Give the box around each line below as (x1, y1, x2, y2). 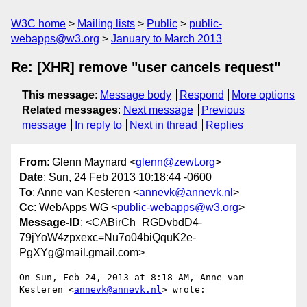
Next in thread (130, 119, 198, 131)
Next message (123, 104, 193, 116)
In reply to (74, 119, 122, 131)
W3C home (11, 18, 66, 29)
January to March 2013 (111, 33, 222, 45)
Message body (100, 89, 171, 101)
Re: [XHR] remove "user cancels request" (11, 60, 280, 75)
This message (22, 89, 95, 101)
